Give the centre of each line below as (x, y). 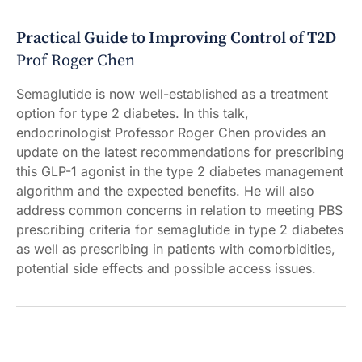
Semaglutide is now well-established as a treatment (172, 94)
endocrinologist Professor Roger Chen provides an (171, 133)
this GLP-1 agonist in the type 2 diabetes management (180, 172)
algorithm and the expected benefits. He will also (165, 191)
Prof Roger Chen (76, 61)
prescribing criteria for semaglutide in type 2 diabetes (180, 230)
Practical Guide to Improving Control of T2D (176, 39)
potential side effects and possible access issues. (166, 269)
